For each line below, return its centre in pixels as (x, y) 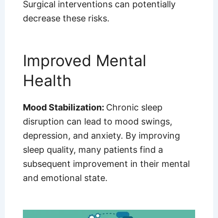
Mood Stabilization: (64, 107)
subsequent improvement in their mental (106, 163)
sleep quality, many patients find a (93, 149)
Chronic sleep (134, 107)
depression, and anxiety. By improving (101, 135)
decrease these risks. (66, 18)
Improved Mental (84, 60)
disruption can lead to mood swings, (97, 121)
